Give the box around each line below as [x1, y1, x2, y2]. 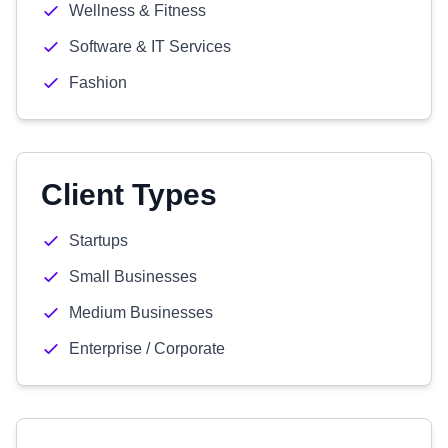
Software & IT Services [69, 38, 231, 55]
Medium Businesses [69, 304, 213, 321]
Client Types [41, 178, 217, 211]
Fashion [69, 74, 127, 91]
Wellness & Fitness [69, 2, 206, 19]
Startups [69, 232, 128, 249]
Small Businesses [69, 268, 197, 285]
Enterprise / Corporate [69, 340, 225, 357]
